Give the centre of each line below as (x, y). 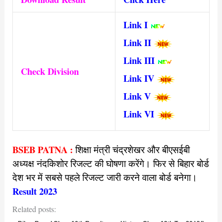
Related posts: (34, 209)
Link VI (140, 114)
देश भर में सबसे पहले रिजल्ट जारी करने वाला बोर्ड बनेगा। (105, 177)
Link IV (140, 78)
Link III (140, 60)
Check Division (50, 71)
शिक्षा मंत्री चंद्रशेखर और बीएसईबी (132, 150)
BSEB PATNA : (42, 150)
